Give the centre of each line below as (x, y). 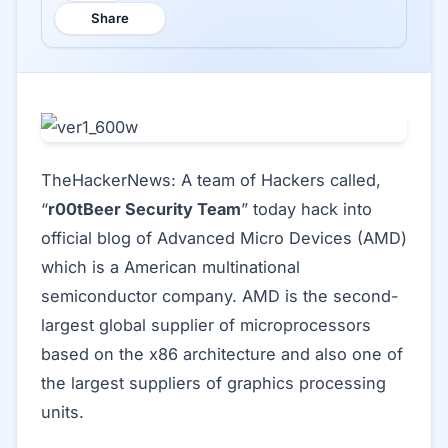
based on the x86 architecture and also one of (222, 354)
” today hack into (306, 209)
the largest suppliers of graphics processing (213, 383)
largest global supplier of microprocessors (206, 325)
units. (62, 412)
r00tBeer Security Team (144, 209)
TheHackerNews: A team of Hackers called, (211, 180)
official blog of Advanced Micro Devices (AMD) (224, 238)
